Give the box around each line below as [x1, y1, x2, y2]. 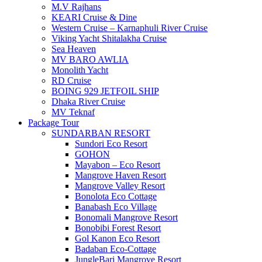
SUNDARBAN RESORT [51, 128, 150, 138]
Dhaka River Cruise [51, 96, 125, 106]
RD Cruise [51, 75, 91, 85]
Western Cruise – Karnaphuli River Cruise [51, 23, 208, 33]
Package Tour [28, 118, 79, 127]
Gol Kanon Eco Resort [75, 233, 160, 243]
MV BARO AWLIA [51, 54, 129, 64]
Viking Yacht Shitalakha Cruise [51, 33, 167, 43]
